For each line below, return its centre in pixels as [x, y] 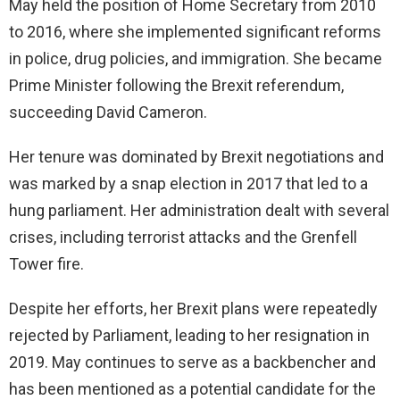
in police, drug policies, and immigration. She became [196, 59]
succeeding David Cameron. [108, 112]
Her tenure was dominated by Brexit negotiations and [196, 157]
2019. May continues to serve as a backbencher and [192, 362]
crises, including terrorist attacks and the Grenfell [183, 237]
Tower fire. [46, 264]
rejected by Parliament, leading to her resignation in [189, 336]
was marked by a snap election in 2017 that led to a [188, 184]
